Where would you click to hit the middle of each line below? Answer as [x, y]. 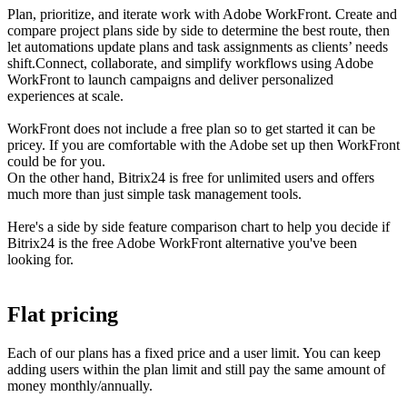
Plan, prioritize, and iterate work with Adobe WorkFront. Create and [202, 15]
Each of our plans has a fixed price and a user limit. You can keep [194, 353]
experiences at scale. [65, 96]
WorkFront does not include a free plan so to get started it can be [191, 129]
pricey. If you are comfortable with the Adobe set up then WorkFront [203, 145]
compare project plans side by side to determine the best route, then [199, 31]
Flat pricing [63, 315]
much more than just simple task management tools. [156, 194]
